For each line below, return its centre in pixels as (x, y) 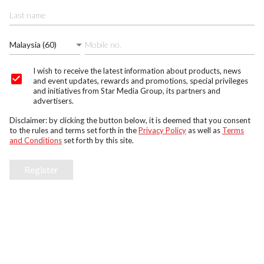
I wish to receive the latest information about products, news (137, 71)
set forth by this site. (98, 140)
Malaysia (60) (33, 44)
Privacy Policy (162, 130)
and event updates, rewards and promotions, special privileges (141, 81)
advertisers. (53, 101)
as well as (204, 130)
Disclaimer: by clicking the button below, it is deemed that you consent (130, 120)
